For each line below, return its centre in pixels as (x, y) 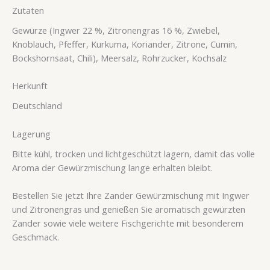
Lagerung (31, 133)
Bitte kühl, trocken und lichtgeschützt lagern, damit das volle (133, 153)
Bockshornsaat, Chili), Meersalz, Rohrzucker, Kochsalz (119, 58)
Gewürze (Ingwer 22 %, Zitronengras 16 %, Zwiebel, (116, 30)
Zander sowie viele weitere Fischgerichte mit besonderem (128, 223)
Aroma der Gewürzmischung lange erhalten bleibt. (112, 167)
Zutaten (28, 10)
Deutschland (37, 106)
